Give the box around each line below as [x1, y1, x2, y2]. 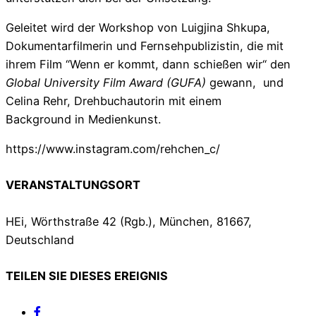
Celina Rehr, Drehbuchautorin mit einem [6, 93, 221, 108]
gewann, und [209, 75, 284, 90]
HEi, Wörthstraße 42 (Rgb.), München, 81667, [6, 214, 252, 229]
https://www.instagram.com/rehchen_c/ [6, 142, 220, 157]
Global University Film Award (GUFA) [6, 75, 209, 90]
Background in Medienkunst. [6, 111, 161, 126]
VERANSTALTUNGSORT [6, 178, 140, 193]
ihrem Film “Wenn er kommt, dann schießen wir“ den [6, 56, 291, 71]
